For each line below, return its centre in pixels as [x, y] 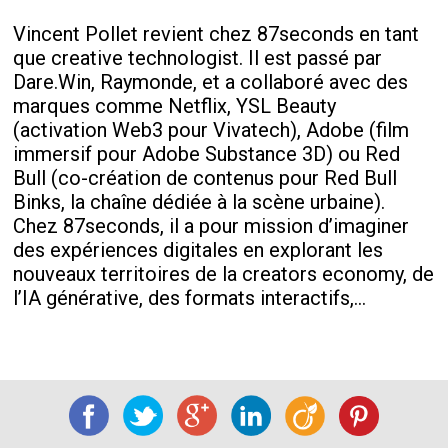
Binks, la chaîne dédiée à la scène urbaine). [199, 202]
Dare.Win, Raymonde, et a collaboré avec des [211, 82]
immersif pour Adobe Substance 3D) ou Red [207, 154]
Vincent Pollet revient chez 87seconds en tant [216, 34]
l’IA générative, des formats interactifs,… [190, 298]
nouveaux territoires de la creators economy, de [224, 274]
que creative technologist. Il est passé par [198, 58]
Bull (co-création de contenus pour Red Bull [205, 178]
